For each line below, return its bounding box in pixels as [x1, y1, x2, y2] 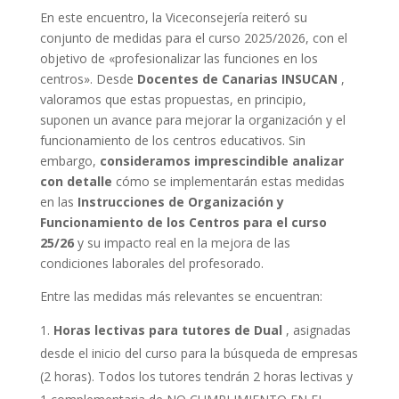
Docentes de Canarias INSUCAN [136, 70, 338, 87]
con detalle [39, 173, 112, 190]
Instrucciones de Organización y [77, 193, 284, 210]
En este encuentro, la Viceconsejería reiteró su [39, 9, 307, 26]
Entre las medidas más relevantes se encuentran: [39, 288, 322, 305]
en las [39, 193, 77, 210]
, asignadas [281, 322, 351, 338]
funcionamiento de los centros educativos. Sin [39, 132, 305, 149]
